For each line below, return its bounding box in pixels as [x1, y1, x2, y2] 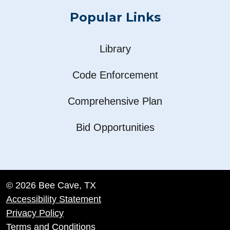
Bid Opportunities [75, 121, 155, 133]
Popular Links [69, 9, 161, 25]
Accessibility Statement [6, 193, 101, 204]
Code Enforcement [72, 69, 158, 81]
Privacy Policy [6, 207, 64, 218]
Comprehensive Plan [68, 95, 162, 107]
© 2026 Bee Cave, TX [6, 179, 96, 190]
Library [99, 43, 131, 54]
